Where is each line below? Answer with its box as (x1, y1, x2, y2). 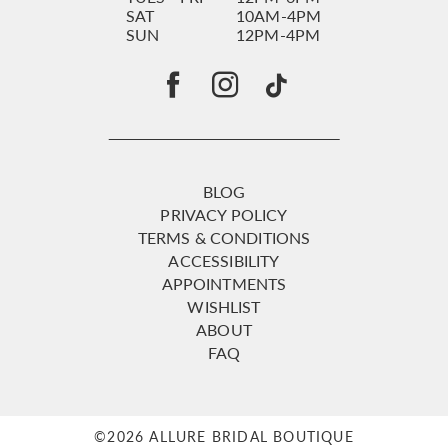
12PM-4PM (235, 23, 321, 46)
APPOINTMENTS (161, 272, 287, 295)
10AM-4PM (235, 4, 322, 27)
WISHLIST (187, 295, 261, 318)
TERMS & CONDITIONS (137, 226, 311, 249)
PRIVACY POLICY (160, 203, 288, 226)
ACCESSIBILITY (168, 249, 280, 272)
